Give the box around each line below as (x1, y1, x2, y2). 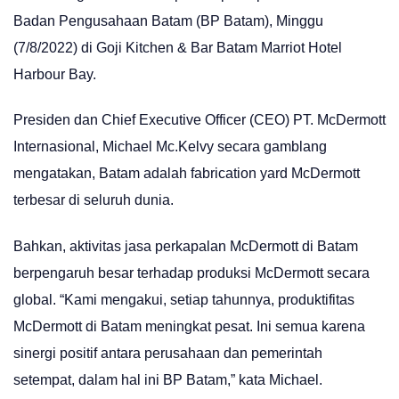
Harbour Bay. (13, 67, 96, 83)
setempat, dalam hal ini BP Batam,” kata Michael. (13, 371, 322, 387)
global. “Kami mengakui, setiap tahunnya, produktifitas (13, 291, 354, 307)
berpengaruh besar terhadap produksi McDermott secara (13, 265, 370, 281)
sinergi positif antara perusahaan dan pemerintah (13, 345, 322, 361)
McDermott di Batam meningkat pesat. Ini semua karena (13, 318, 365, 334)
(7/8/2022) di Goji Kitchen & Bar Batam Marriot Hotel (13, 40, 342, 56)
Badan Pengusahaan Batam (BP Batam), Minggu (13, 13, 323, 29)
